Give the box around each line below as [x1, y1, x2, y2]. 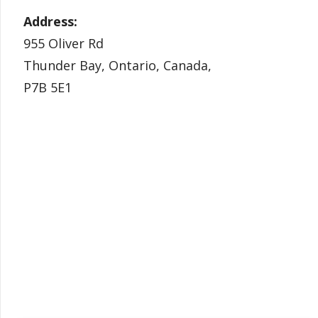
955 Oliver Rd [23, 35, 104, 52]
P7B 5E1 [23, 79, 72, 96]
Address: [23, 13, 77, 30]
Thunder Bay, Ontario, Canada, [23, 57, 212, 74]
